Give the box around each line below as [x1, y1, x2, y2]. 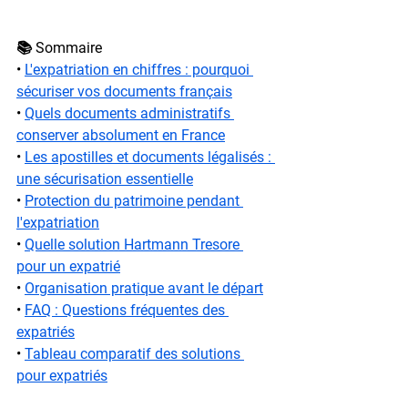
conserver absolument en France [16, 126, 225, 144]
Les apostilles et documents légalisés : [25, 148, 275, 166]
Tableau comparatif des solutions [25, 344, 244, 362]
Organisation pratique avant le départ [25, 279, 263, 297]
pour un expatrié [16, 257, 120, 275]
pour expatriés [16, 366, 107, 384]
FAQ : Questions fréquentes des [25, 301, 229, 319]
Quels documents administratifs [25, 104, 234, 122]
